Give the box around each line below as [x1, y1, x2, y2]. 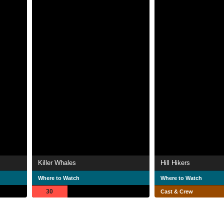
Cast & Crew [160, 188, 193, 194]
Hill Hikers [160, 158, 190, 166]
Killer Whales [38, 158, 76, 166]
